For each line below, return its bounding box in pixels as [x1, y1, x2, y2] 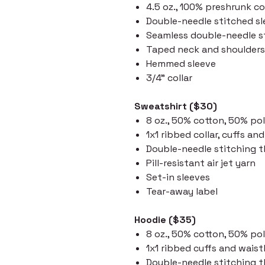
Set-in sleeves [146, 171, 210, 184]
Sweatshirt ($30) [134, 100, 217, 113]
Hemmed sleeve [146, 57, 216, 70]
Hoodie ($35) [134, 214, 196, 227]
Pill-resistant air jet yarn [146, 157, 256, 170]
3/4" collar [146, 72, 192, 85]
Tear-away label [146, 185, 218, 198]
